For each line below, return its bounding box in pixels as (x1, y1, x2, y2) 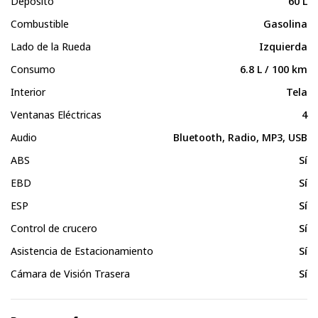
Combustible (11, 16, 69, 31)
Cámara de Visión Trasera (11, 266, 130, 280)
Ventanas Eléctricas (11, 107, 102, 121)
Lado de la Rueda (11, 39, 91, 53)
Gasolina (263, 16, 307, 31)
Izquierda (259, 39, 307, 53)
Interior (11, 84, 45, 99)
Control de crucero (11, 221, 97, 235)
